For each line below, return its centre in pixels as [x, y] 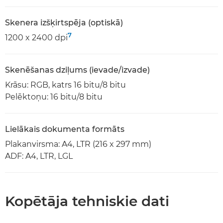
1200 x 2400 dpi [36, 37]
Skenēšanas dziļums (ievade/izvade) [77, 70]
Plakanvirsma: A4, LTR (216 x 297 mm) [78, 144]
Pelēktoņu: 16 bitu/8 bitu [54, 97]
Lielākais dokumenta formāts [65, 129]
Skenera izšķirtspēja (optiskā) [64, 22]
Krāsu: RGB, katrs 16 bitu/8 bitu [65, 85]
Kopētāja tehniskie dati [87, 201]
